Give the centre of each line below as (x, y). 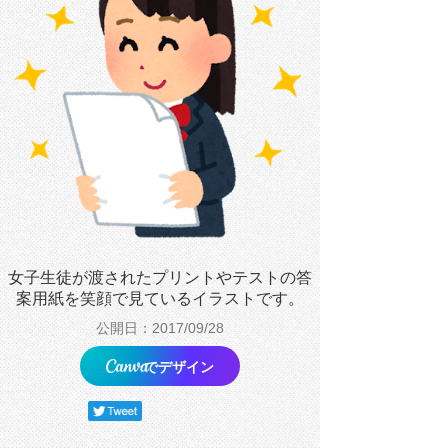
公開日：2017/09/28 (160, 328)
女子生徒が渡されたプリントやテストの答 (160, 278)
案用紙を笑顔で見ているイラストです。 (160, 299)
